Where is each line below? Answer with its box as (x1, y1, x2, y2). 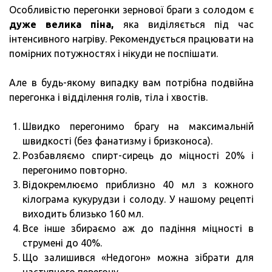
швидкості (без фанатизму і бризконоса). (22, 135, 212, 146)
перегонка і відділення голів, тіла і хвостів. (9, 91, 208, 103)
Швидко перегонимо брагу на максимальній (22, 120, 254, 132)
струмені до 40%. (22, 237, 102, 248)
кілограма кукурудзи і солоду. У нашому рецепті (22, 193, 254, 205)
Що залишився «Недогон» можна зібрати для (22, 251, 254, 263)
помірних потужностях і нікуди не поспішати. (9, 47, 218, 59)
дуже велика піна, (9, 18, 114, 30)
